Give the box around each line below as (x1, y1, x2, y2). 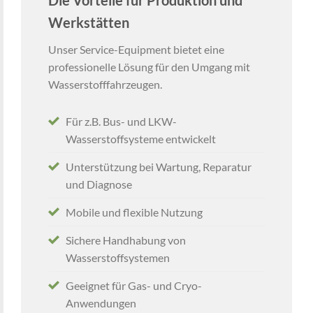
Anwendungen (65, 296, 136, 310)
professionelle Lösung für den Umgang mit (48, 59, 250, 73)
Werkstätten (48, 13, 129, 31)
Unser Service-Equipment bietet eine (48, 42, 224, 56)
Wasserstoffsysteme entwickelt (65, 131, 216, 145)
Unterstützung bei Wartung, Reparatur (65, 159, 252, 173)
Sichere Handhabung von (65, 233, 186, 247)
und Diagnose (65, 177, 132, 191)
